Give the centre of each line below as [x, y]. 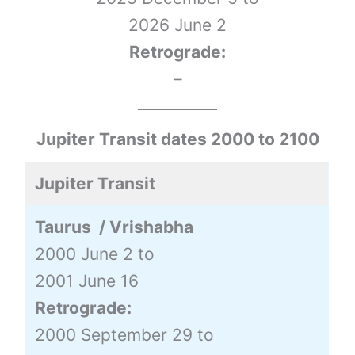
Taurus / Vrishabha [114, 227]
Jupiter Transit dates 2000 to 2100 [177, 139]
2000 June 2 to [94, 254]
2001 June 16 [86, 281]
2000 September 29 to [124, 334]
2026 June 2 [177, 25]
